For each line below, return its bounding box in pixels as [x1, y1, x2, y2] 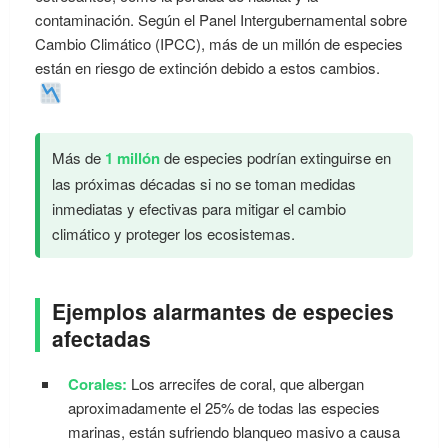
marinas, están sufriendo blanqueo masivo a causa [68, 420, 400, 442]
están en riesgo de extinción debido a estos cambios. [35, 56, 380, 78]
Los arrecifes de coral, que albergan [127, 372, 364, 394]
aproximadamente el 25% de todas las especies [68, 396, 380, 418]
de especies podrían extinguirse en [160, 146, 391, 168]
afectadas [52, 322, 151, 353]
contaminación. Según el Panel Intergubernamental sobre [35, 8, 407, 30]
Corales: [68, 372, 127, 395]
